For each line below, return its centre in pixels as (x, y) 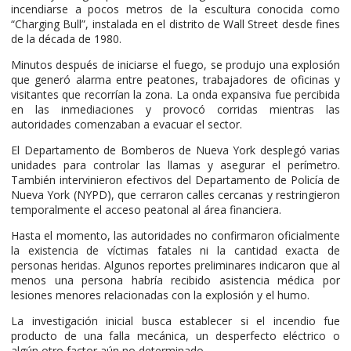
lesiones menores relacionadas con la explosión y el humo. (160, 295)
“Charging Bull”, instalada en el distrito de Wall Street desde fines (175, 24)
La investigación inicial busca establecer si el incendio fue (175, 321)
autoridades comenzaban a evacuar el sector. (127, 125)
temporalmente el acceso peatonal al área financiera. (146, 210)
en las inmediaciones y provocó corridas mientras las (175, 110)
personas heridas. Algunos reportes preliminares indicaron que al (175, 266)
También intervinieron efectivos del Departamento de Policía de (175, 180)
